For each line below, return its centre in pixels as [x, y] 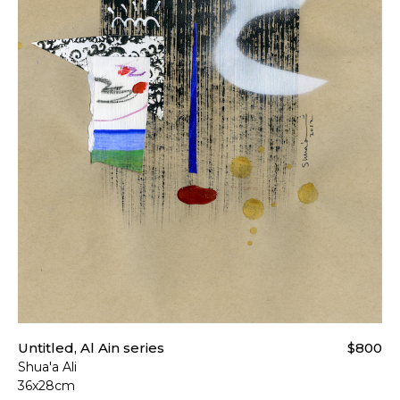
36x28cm [46, 386]
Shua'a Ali [47, 367]
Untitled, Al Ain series [91, 348]
